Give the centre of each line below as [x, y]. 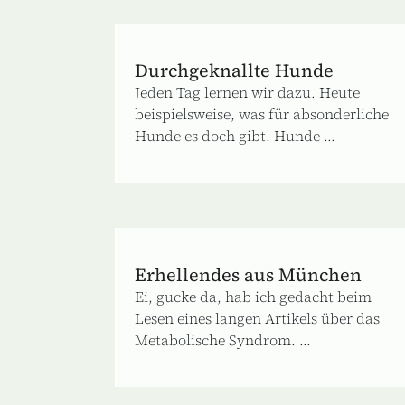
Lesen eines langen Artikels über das [257, 318]
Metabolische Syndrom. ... [223, 339]
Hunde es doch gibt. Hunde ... [235, 135]
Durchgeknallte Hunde [234, 70]
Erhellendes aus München [248, 274]
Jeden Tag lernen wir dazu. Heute [247, 92]
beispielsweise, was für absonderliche [262, 113]
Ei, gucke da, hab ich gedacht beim [253, 296]
